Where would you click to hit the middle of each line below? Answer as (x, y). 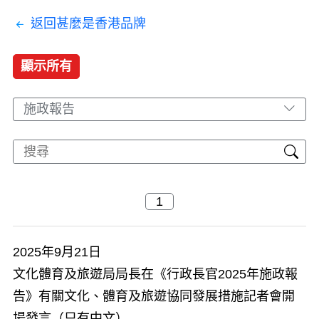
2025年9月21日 (57, 252)
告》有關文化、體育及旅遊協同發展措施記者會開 (154, 296)
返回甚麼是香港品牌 (88, 23)
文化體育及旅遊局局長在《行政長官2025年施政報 (155, 274)
